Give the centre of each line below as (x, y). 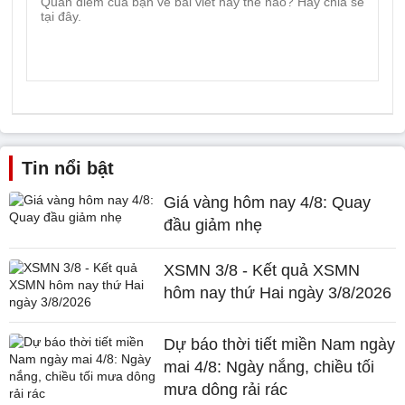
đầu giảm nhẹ (213, 225)
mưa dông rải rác (226, 390)
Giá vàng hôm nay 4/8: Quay (268, 202)
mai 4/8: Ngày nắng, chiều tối (269, 367)
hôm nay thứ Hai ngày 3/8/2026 (278, 293)
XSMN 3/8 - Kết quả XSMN (262, 270)
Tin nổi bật (68, 168)
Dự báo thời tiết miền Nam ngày (280, 344)
